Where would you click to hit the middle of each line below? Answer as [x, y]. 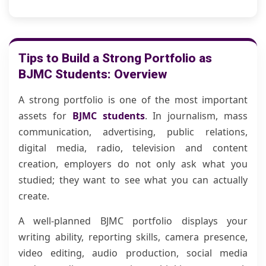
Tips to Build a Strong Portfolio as [115, 58]
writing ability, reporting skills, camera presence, [133, 237]
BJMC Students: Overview [93, 74]
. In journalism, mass [196, 116]
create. [34, 196]
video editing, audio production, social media [133, 253]
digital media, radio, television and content [133, 148]
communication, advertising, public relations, [133, 132]
